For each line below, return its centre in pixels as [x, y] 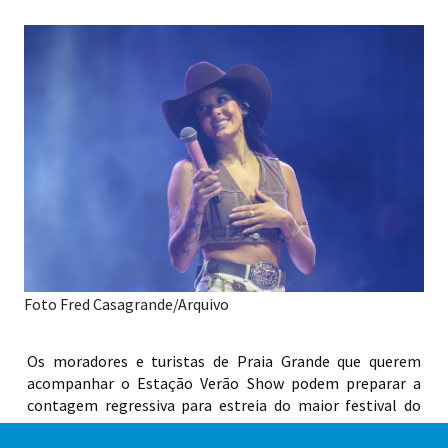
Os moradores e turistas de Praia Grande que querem [224, 361]
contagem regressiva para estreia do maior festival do [224, 405]
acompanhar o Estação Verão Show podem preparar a [224, 383]
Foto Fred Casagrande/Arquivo [126, 304]
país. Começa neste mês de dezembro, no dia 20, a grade [224, 427]
